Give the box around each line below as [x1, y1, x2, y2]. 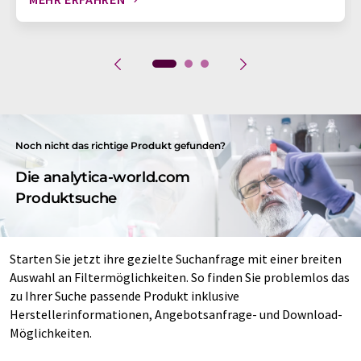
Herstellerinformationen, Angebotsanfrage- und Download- [10, 305, 342, 322]
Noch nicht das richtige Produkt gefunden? [15, 139, 226, 151]
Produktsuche [15, 189, 117, 207]
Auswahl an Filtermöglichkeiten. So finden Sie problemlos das [10, 268, 350, 285]
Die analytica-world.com [15, 168, 190, 186]
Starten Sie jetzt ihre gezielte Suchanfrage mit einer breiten [10, 250, 342, 267]
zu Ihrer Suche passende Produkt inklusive [10, 287, 239, 304]
